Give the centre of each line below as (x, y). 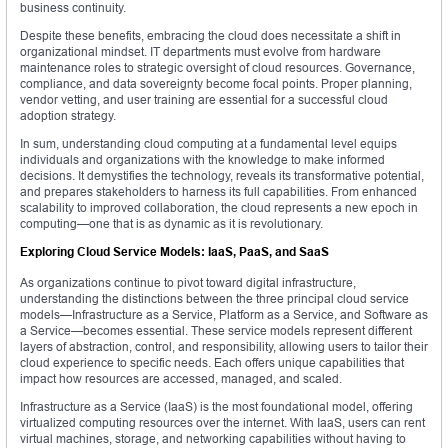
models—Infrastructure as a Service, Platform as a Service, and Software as (224, 315)
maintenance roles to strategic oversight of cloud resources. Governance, (217, 68)
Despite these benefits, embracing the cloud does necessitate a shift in (210, 36)
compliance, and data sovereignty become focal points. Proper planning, (216, 84)
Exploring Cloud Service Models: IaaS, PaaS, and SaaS (174, 252)
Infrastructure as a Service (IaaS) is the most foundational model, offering (216, 407)
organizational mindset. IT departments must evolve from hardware (200, 52)
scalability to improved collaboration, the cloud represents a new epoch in (219, 208)
